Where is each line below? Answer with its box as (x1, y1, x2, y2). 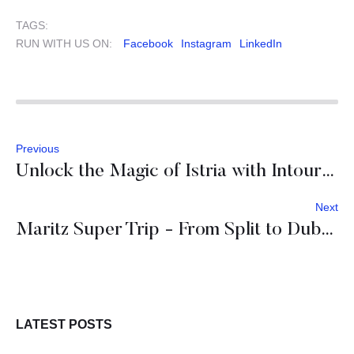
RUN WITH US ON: (16, 36, 112, 50)
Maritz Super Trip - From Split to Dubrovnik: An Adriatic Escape (321, 220, 334, 239)
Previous (16, 141, 59, 155)
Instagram (181, 36, 232, 50)
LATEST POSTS (16, 317, 112, 331)
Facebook (123, 36, 173, 50)
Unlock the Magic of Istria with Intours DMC (322, 161, 335, 181)
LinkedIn (239, 36, 282, 50)
